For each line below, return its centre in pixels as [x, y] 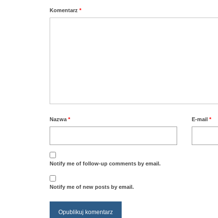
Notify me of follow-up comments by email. [105, 164]
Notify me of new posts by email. [92, 187]
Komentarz [64, 10]
